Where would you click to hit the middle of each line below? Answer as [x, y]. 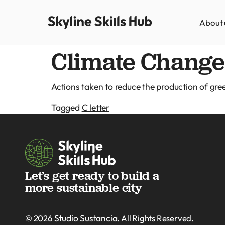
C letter [96, 108]
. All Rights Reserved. [156, 218]
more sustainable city [84, 187]
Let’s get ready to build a [92, 175]
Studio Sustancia [85, 218]
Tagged [67, 108]
